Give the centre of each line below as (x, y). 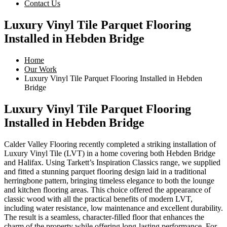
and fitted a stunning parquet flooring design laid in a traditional (105, 171)
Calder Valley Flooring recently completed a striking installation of (110, 144)
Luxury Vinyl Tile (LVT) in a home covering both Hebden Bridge (110, 153)
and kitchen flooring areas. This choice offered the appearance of (107, 190)
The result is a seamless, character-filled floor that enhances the (104, 217)
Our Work (41, 69)
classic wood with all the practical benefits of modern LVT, (98, 199)
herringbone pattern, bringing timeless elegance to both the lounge (109, 180)
